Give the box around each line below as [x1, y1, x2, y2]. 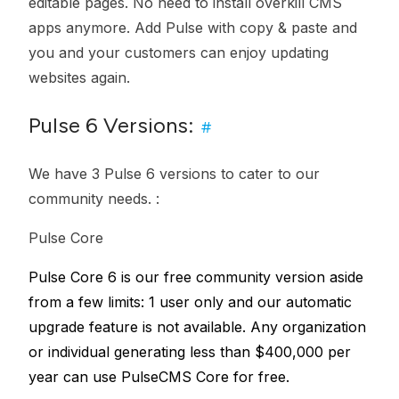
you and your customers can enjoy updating [28, 44, 329, 61]
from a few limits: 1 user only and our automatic [28, 293, 352, 311]
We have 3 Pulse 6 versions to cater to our [28, 165, 320, 183]
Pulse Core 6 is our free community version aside [28, 268, 363, 286]
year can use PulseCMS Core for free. [28, 368, 289, 386]
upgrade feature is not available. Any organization [28, 318, 366, 336]
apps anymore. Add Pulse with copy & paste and [28, 19, 357, 37]
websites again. [28, 69, 130, 86]
